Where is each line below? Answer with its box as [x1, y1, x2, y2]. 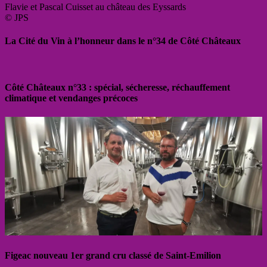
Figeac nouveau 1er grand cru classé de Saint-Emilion [5, 250, 221, 261]
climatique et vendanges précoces [5, 93, 138, 104]
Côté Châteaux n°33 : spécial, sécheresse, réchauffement [5, 82, 230, 93]
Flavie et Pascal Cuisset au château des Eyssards [5, 1, 186, 12]
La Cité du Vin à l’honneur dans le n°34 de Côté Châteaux [5, 35, 241, 46]
